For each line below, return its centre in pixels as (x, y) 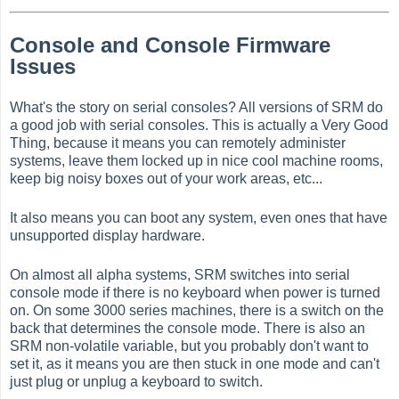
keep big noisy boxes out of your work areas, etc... (167, 179)
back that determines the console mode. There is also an (188, 329)
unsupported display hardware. (108, 236)
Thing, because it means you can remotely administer (178, 143)
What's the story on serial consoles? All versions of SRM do (197, 108)
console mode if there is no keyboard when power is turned (195, 293)
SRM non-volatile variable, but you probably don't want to (190, 346)
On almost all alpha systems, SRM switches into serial (180, 275)
